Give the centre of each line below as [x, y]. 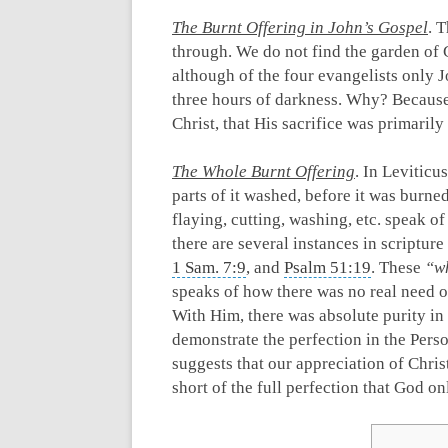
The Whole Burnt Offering [263, 171]
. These [396, 267]
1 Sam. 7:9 [209, 267]
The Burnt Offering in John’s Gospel [300, 27]
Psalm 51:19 [327, 267]
